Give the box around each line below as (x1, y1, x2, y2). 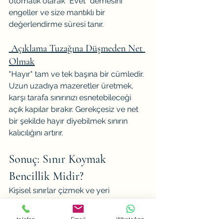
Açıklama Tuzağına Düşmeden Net (11, 43, 145, 54)
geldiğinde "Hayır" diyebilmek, (9, 197, 117, 207)
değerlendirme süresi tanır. (9, 20, 104, 29)
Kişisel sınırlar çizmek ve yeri (9, 186, 111, 195)
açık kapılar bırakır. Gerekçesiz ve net (9, 105, 140, 114)
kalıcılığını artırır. (9, 128, 63, 137)
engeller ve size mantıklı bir (9, 8, 107, 17)
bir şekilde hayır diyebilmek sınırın (9, 116, 130, 126)
